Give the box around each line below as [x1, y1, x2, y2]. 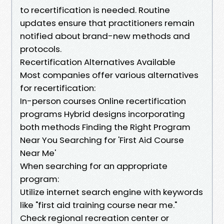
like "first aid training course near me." [20, 198, 177, 211]
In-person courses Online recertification [20, 94, 186, 107]
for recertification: [20, 81, 95, 94]
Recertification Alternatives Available [20, 55, 175, 68]
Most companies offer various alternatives [20, 68, 198, 81]
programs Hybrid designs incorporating [20, 107, 185, 120]
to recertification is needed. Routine [20, 3, 170, 16]
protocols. [20, 42, 61, 55]
